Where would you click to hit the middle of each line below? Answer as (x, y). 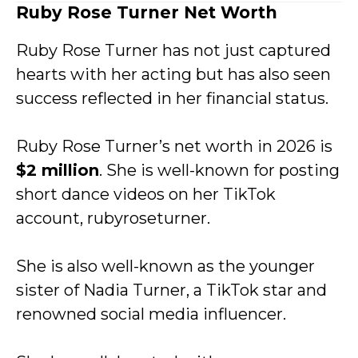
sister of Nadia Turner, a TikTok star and (171, 290)
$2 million (58, 170)
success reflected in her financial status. (172, 98)
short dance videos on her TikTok (146, 194)
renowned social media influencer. (151, 314)
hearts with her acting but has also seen (173, 74)
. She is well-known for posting (219, 170)
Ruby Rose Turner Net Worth (147, 12)
